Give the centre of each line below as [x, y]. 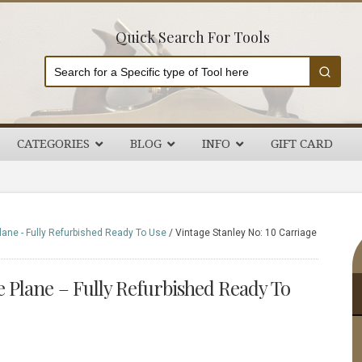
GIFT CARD [302, 144]
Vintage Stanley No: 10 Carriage [245, 233]
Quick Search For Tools [192, 37]
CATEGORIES [53, 144]
